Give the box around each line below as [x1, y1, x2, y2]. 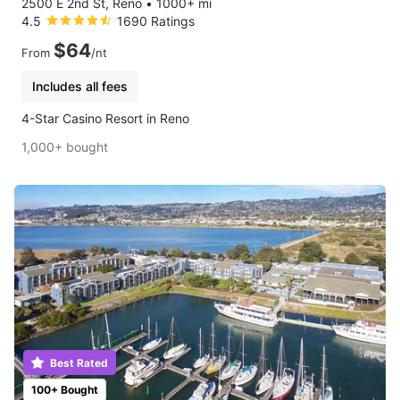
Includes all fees [32, 79, 128, 95]
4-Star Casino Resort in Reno [21, 111, 189, 127]
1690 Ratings [117, 13, 195, 29]
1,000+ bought [21, 139, 108, 155]
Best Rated [47, 355, 108, 370]
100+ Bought [31, 382, 98, 396]
